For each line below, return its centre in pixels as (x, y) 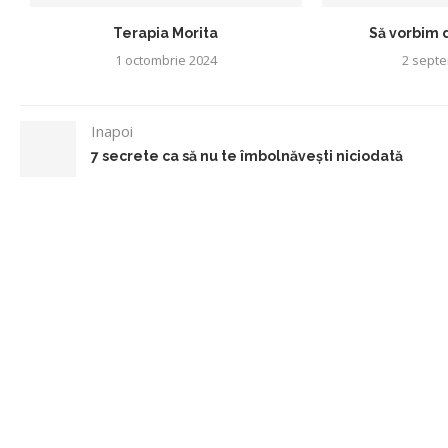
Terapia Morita (166, 32)
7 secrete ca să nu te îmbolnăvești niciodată (247, 155)
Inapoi (112, 130)
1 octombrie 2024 (165, 59)
